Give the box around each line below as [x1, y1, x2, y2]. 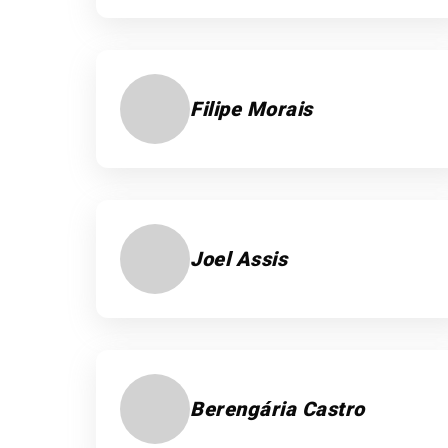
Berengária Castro [190, 397, 365, 421]
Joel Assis [190, 247, 287, 271]
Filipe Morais [190, 97, 313, 121]
